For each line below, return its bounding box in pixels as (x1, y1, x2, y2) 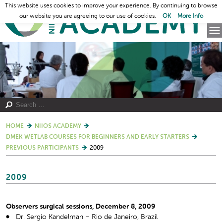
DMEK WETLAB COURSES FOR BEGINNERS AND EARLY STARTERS (6, 134, 189, 140)
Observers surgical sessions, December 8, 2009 (6, 203, 155, 210)
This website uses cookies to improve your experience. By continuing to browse (4, 3, 218, 9)
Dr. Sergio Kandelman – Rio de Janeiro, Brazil (16, 213, 158, 221)
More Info (177, 13, 203, 20)
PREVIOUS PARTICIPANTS (6, 145, 79, 151)
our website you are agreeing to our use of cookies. (19, 13, 158, 20)
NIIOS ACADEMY (34, 123, 81, 129)
